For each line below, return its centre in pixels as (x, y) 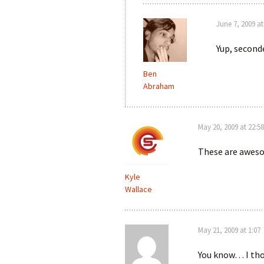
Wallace (138, 189)
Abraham (159, 86)
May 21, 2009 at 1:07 (229, 230)
